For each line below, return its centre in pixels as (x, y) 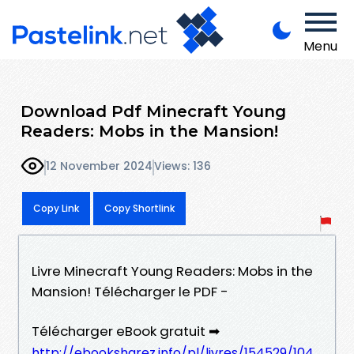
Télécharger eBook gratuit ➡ (126, 331)
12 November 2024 (99, 166)
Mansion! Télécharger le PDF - (130, 291)
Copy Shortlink (139, 208)
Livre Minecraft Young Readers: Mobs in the (172, 271)
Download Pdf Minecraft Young (153, 111)
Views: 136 (183, 166)
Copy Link (56, 208)
